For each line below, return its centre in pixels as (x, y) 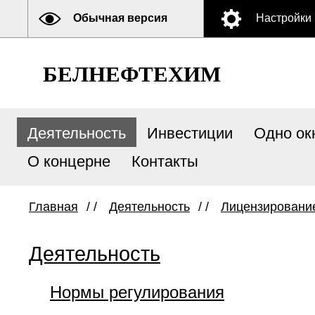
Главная (53, 207)
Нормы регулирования (137, 292)
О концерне (69, 161)
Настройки (284, 18)
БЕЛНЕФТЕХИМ (132, 74)
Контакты (165, 161)
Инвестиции (190, 133)
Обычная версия (120, 18)
